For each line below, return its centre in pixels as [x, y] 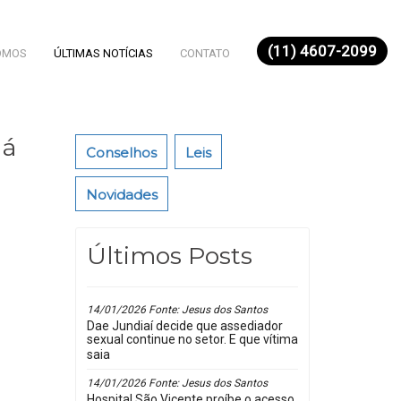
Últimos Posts [169, 256]
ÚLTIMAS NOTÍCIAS [103, 53]
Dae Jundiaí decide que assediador [184, 326]
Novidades [121, 195]
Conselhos [121, 153]
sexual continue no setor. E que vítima [192, 341]
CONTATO [205, 53]
